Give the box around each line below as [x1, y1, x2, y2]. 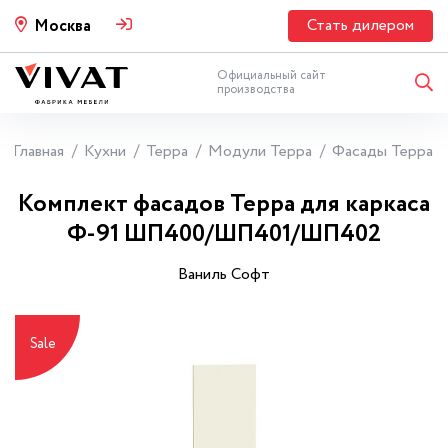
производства [216, 81, 295, 98]
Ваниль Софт [178, 263, 270, 286]
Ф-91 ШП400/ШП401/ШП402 [67, 217, 381, 252]
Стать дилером [307, 14, 414, 37]
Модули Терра [208, 140, 312, 163]
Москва [34, 14, 91, 38]
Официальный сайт [216, 67, 326, 84]
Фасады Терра [332, 140, 433, 163]
